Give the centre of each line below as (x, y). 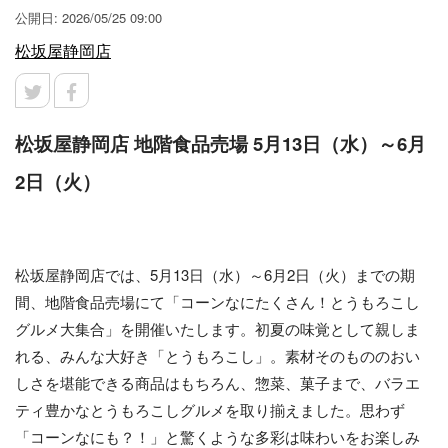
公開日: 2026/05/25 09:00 (88, 17)
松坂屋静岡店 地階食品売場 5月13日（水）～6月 (220, 143)
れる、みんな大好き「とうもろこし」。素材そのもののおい (217, 355)
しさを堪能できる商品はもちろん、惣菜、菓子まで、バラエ (217, 382)
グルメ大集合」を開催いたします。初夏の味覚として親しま (217, 328)
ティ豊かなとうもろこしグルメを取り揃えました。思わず (210, 409)
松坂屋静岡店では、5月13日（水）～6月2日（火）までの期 (215, 274)
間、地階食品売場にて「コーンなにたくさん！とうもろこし (217, 301)
